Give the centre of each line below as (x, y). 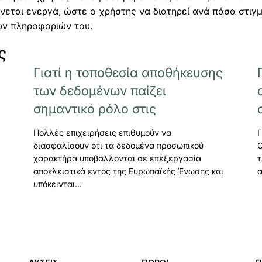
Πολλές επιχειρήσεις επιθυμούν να (102, 132)
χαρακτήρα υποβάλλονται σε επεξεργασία (117, 158)
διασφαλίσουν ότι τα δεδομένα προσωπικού (118, 145)
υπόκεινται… (57, 184)
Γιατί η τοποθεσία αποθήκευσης (128, 72)
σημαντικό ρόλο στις (94, 108)
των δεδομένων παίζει (99, 90)
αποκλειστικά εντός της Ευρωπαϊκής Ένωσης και (128, 171)
